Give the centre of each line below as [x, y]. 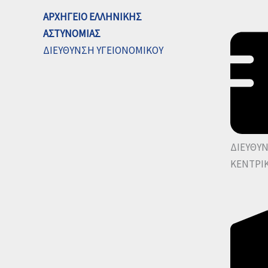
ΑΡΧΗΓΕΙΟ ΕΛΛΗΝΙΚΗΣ [92, 17]
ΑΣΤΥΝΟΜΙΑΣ [72, 34]
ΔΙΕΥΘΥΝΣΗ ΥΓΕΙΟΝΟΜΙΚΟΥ [103, 51]
